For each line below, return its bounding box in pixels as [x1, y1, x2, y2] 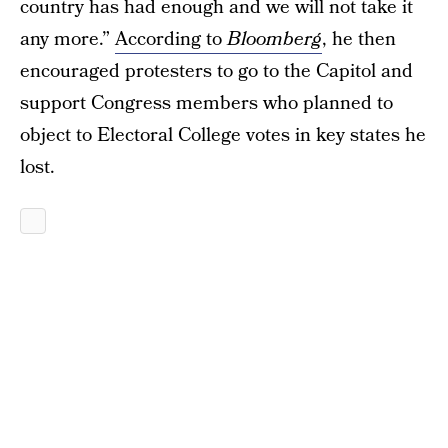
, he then [322, 26, 396, 53]
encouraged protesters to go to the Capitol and [20, 58, 413, 85]
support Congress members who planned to [20, 90, 393, 117]
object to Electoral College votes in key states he [20, 122, 426, 149]
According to [115, 26, 227, 53]
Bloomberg [227, 26, 322, 53]
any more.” [20, 26, 115, 53]
